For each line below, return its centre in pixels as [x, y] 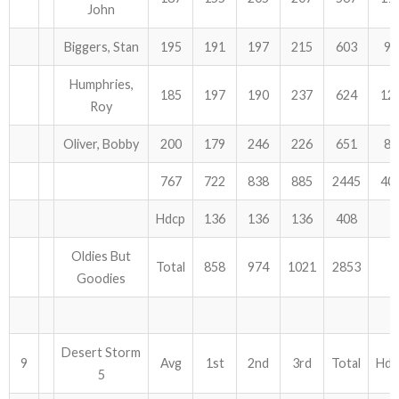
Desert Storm [101, 352]
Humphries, [101, 84]
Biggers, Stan [101, 47]
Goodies [101, 278]
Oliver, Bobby [101, 144]
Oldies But [101, 256]
